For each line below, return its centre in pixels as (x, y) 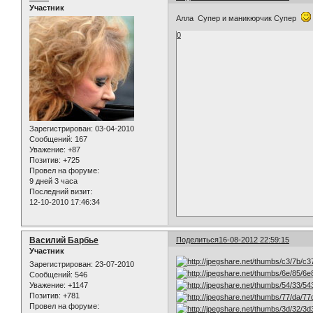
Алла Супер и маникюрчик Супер (239, 19)
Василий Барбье (64, 240)
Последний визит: (61, 192)
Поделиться (198, 239)
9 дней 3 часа (53, 181)
